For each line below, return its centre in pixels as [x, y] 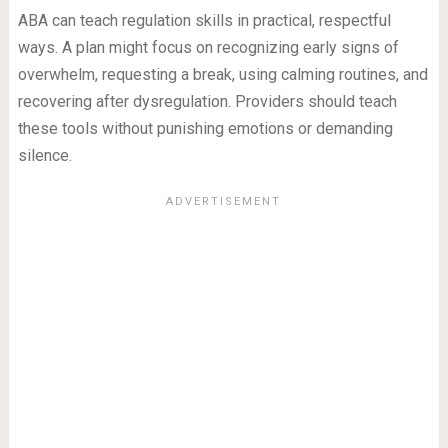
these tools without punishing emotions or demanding [205, 129]
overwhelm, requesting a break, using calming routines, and [222, 75]
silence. [44, 156]
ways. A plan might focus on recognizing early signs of [208, 48]
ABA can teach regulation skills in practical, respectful [204, 21]
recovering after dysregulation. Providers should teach [207, 102]
